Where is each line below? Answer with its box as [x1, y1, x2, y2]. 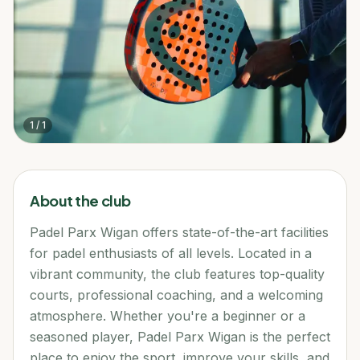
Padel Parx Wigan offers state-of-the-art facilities [30, 223, 329, 240]
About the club [30, 190, 131, 210]
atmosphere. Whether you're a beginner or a [30, 307, 305, 324]
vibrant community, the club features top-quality [30, 265, 325, 282]
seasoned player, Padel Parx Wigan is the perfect [30, 328, 330, 345]
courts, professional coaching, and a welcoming [30, 286, 323, 303]
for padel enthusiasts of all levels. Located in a [30, 244, 312, 261]
